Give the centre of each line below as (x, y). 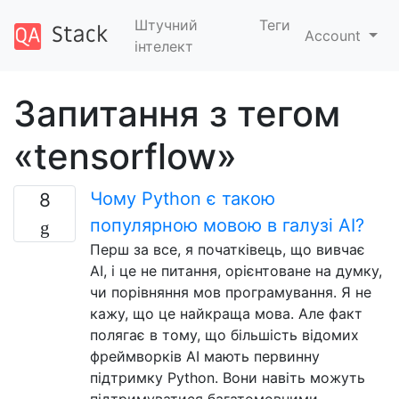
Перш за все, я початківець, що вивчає (228, 249)
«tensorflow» (125, 156)
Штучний (166, 25)
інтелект (163, 46)
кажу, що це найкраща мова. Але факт (226, 313)
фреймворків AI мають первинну (205, 356)
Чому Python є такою (183, 199)
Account (335, 36)
